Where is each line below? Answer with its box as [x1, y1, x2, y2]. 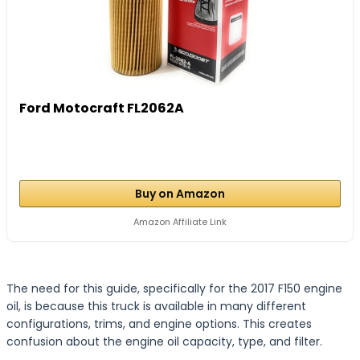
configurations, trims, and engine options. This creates [6, 316, 312, 332]
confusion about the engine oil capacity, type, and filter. [6, 333, 322, 350]
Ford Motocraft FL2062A [19, 99, 185, 117]
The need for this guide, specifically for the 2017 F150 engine [6, 280, 342, 297]
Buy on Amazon [135, 186, 225, 202]
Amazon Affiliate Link [133, 215, 227, 228]
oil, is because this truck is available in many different [6, 298, 306, 314]
